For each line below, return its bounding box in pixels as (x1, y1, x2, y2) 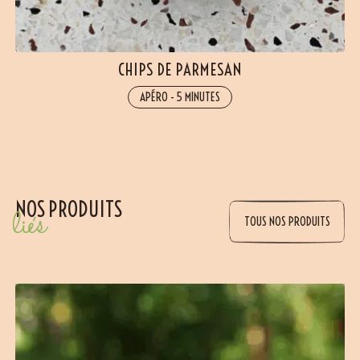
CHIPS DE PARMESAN (118, 59, 242, 80)
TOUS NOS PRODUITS (243, 214, 330, 230)
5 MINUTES (176, 89, 221, 105)
